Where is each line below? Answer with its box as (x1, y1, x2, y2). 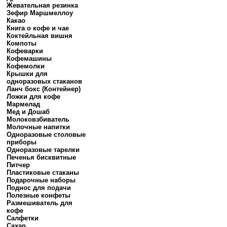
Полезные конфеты (7, 192, 70, 199)
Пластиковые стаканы (7, 169, 79, 176)
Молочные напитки (7, 123, 70, 131)
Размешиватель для (7, 199, 72, 207)
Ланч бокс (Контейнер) (7, 85, 81, 93)
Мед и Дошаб (7, 108, 50, 116)
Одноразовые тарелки (7, 146, 80, 154)
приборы (7, 138, 36, 146)
